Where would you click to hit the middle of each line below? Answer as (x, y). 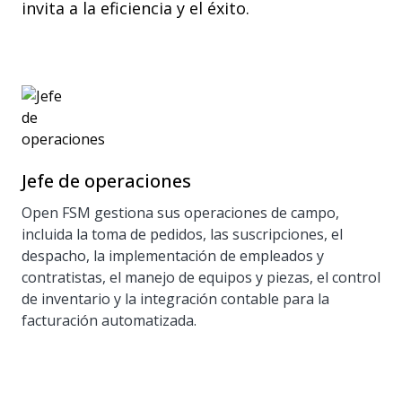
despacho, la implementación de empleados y (173, 256)
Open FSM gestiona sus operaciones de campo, (180, 213)
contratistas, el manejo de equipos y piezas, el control (201, 277)
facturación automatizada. (109, 320)
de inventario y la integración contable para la (175, 299)
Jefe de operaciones (106, 181)
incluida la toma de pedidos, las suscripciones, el (182, 234)
